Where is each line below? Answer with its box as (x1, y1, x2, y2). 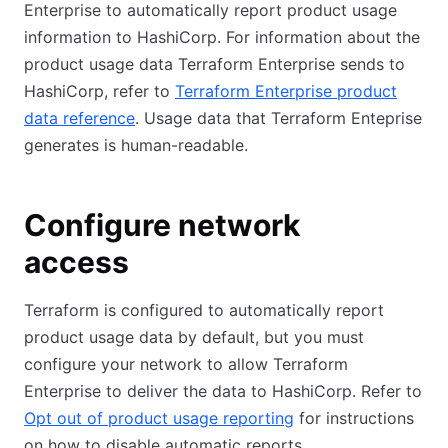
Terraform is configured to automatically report (24, 300, 384, 320)
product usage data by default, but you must (24, 327, 364, 347)
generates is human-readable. (24, 135, 248, 155)
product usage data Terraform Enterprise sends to (24, 54, 405, 74)
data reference (24, 108, 135, 128)
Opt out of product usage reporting (24, 408, 294, 428)
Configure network (24, 207, 300, 243)
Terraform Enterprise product (175, 81, 397, 101)
